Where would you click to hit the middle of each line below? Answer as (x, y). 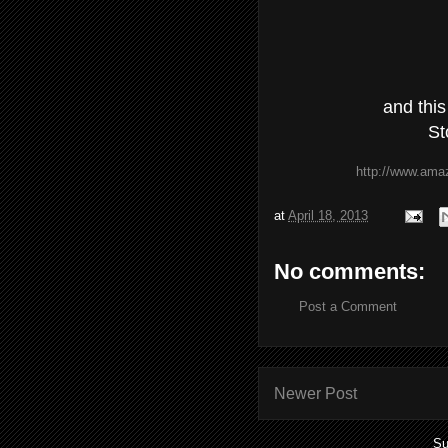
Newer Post (315, 393)
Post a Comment (348, 306)
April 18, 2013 (328, 216)
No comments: (349, 271)
